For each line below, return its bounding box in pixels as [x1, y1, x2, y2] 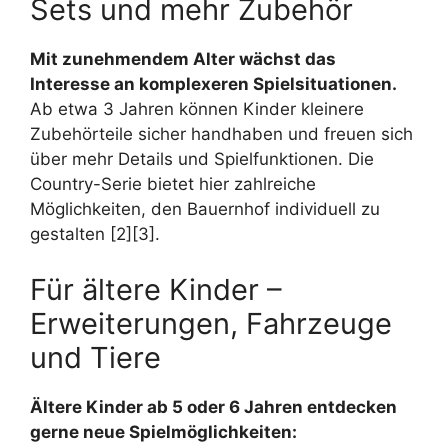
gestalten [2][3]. [30, 224, 160, 245]
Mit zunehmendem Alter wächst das [30, 49, 336, 70]
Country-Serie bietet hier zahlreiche [30, 174, 316, 195]
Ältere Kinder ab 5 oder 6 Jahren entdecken [30, 396, 397, 417]
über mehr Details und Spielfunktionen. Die [30, 149, 374, 170]
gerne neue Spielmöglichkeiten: [30, 421, 297, 442]
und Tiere [30, 339, 161, 375]
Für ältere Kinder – [30, 271, 282, 307]
